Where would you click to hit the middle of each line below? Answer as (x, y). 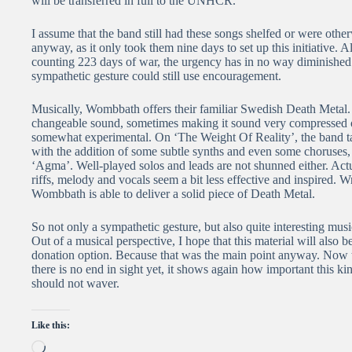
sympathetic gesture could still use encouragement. (156, 75)
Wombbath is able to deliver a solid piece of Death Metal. (173, 193)
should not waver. (75, 283)
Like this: (51, 325)
